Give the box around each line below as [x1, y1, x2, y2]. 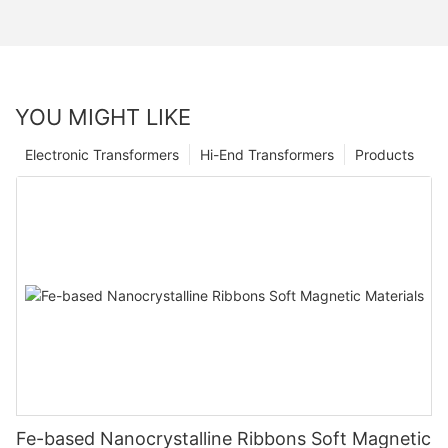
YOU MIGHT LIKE [15, 103, 191, 130]
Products [355, 145, 414, 163]
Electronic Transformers [25, 145, 179, 163]
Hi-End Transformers [200, 145, 334, 163]
